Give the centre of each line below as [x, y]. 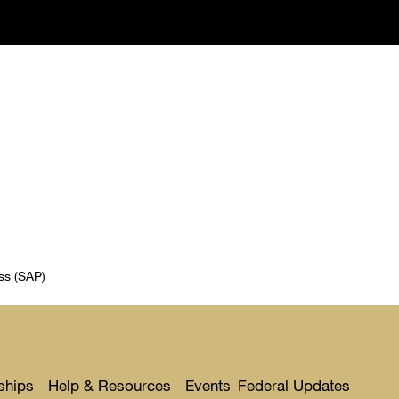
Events [208, 386]
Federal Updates [294, 386]
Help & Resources [110, 386]
